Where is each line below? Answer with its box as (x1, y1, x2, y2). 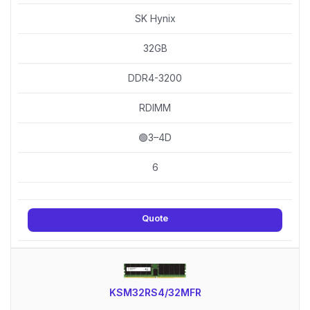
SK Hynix (134, 12, 176, 24)
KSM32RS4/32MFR (109, 286, 201, 298)
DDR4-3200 (128, 71, 182, 84)
